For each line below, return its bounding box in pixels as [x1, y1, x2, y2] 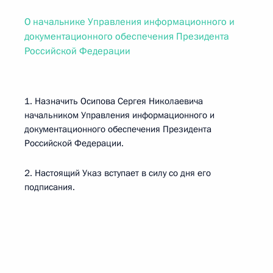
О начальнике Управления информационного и [24, 15, 235, 29]
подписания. [24, 181, 75, 193]
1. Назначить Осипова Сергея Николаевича [24, 95, 203, 107]
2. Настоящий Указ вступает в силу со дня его [24, 167, 211, 179]
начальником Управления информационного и [24, 109, 214, 121]
